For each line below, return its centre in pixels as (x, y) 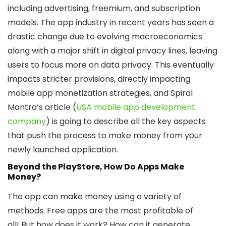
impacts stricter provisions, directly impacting (99, 79)
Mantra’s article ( (42, 107)
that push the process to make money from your (105, 136)
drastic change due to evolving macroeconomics (105, 37)
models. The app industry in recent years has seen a (111, 23)
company (27, 122)
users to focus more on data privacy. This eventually (111, 65)
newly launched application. (63, 150)
